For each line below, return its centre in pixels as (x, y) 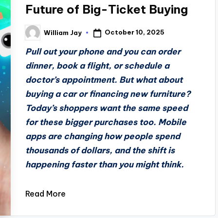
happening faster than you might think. (105, 164)
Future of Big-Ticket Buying (107, 9)
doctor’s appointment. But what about (104, 80)
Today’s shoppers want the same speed (107, 108)
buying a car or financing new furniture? (108, 94)
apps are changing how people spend (103, 136)
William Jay (63, 32)
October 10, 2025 (135, 32)
